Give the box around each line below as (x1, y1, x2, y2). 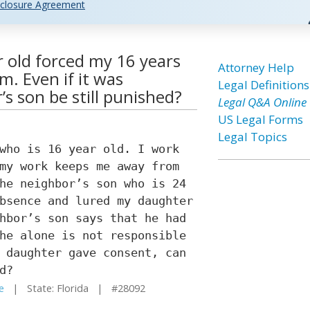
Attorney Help (217, 60, 294, 75)
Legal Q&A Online (217, 94, 307, 110)
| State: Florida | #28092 (4, 282, 145, 295)
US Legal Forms (217, 111, 303, 127)
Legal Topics (217, 129, 287, 145)
